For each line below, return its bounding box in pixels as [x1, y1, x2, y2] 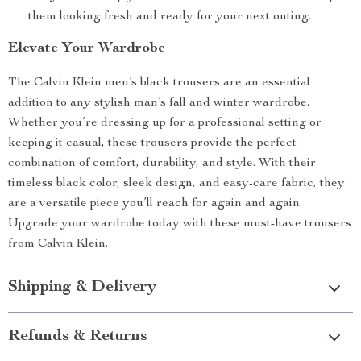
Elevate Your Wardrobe [8, 41, 165, 56]
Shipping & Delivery [8, 280, 156, 296]
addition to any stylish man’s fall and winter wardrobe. [8, 97, 309, 110]
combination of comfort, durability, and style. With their [8, 157, 316, 170]
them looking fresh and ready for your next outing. [28, 10, 311, 23]
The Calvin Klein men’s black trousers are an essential [8, 77, 310, 89]
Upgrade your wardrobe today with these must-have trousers [8, 218, 351, 230]
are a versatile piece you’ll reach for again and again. [8, 197, 302, 210]
